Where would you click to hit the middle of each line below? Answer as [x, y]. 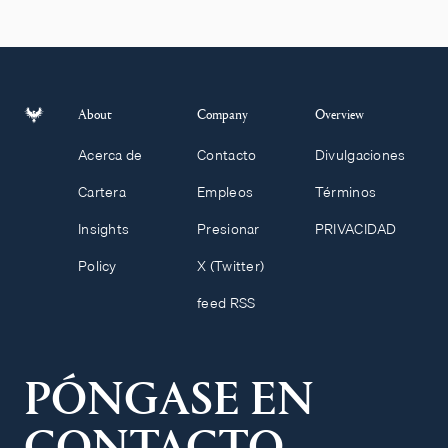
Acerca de [110, 155]
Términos [345, 192]
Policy [97, 266]
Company [223, 113]
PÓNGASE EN [169, 400]
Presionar [228, 229]
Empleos [225, 192]
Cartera [102, 192]
